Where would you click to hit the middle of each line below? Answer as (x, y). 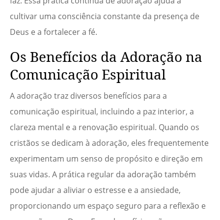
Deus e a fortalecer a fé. (54, 32)
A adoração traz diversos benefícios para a (88, 96)
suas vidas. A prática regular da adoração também (103, 175)
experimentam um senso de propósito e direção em (106, 159)
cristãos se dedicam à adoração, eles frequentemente (109, 143)
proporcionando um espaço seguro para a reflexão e (108, 206)
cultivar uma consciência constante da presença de (105, 16)
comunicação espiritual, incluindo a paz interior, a (102, 112)
